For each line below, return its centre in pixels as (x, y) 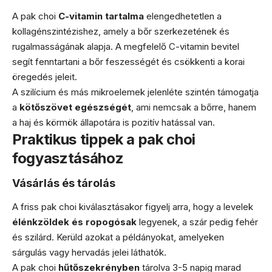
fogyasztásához (68, 158)
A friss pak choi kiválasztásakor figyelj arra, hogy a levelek (133, 206)
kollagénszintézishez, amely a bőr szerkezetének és (121, 31)
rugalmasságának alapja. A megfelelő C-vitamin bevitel (126, 46)
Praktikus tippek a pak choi (104, 139)
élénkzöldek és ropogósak (74, 222)
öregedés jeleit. (45, 76)
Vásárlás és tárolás (64, 183)
